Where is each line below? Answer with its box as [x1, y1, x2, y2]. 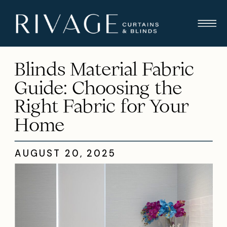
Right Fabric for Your [14, 93, 189, 119]
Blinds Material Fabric [14, 56, 194, 82]
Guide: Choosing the [14, 75, 182, 100]
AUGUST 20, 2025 [15, 147, 116, 160]
